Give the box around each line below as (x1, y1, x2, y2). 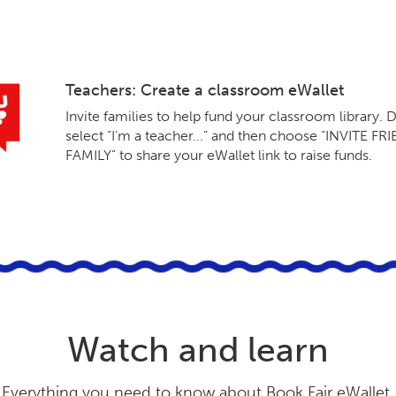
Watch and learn (66, 329, 329, 371)
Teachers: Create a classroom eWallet (65, 80, 345, 100)
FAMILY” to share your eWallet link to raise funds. (65, 146, 373, 164)
